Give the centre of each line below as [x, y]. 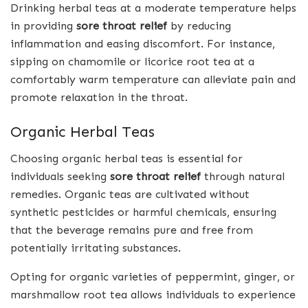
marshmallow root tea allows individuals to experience [153, 294]
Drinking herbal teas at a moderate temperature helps [153, 8]
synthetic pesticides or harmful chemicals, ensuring [143, 212]
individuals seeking [60, 176]
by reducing [199, 26]
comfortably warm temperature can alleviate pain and [153, 80]
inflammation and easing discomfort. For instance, [143, 44]
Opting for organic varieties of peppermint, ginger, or [153, 276]
